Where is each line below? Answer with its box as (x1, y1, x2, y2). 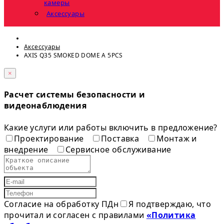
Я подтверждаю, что (128, 198, 211, 209)
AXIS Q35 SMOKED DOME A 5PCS (24, 51, 123, 60)
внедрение (4, 143, 51, 155)
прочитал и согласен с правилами (4, 209, 146, 220)
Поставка (101, 132, 141, 144)
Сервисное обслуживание (65, 143, 171, 155)
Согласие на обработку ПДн (4, 198, 118, 209)
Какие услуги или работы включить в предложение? (4, 121, 217, 133)
